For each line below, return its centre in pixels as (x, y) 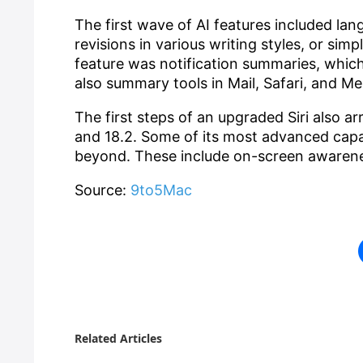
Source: (102, 190)
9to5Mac (161, 190)
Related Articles (118, 338)
